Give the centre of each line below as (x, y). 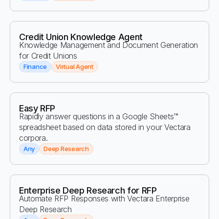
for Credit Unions (48, 56)
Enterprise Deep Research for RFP (88, 190)
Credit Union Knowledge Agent (81, 37)
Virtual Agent (75, 66)
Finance (35, 66)
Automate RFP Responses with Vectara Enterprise (104, 198)
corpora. (33, 138)
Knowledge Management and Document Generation (109, 45)
